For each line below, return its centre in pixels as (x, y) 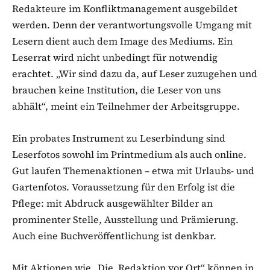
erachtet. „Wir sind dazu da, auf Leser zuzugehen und (135, 73)
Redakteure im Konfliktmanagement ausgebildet (125, 8)
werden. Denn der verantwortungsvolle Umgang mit (132, 24)
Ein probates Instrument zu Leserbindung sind (119, 138)
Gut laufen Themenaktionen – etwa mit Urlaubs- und (133, 170)
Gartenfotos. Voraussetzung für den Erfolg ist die (124, 187)
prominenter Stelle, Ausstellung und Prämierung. (127, 219)
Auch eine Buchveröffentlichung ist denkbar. (114, 235)
